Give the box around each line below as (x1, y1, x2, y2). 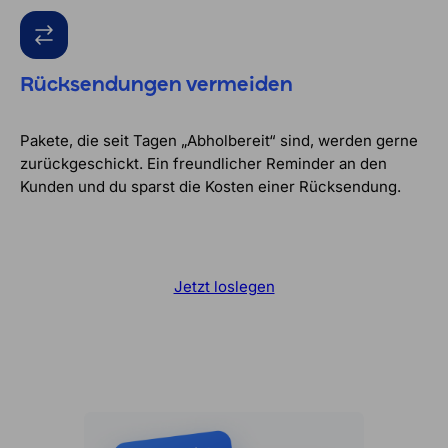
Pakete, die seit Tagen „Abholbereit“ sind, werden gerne (20, 130, 418, 150)
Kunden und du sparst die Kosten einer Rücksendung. (20, 176, 401, 196)
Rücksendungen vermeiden (20, 75, 293, 97)
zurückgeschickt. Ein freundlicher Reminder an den (20, 153, 387, 173)
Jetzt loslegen (173, 276, 275, 296)
